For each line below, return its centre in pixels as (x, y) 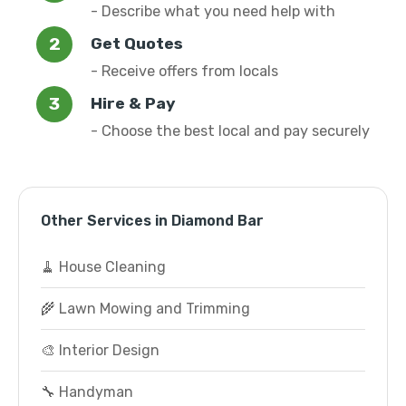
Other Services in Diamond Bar (152, 221)
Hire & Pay (133, 103)
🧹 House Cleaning (103, 267)
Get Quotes (137, 43)
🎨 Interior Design (100, 350)
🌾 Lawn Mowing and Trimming (145, 309)
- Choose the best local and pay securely (230, 131)
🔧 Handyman (87, 392)
